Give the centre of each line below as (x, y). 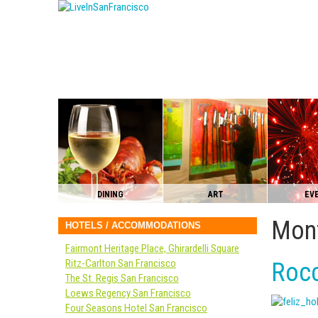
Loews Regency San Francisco (128, 293)
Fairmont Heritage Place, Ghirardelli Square (152, 248)
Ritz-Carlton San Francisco (121, 263)
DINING (110, 194)
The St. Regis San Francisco (122, 278)
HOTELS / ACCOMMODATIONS (133, 225)
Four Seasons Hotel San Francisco (136, 308)
